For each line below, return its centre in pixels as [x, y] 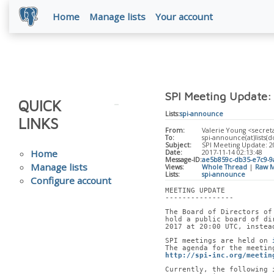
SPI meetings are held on [218, 241]
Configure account [71, 181]
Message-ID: [183, 159]
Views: [174, 167]
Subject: [178, 145]
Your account [184, 17]
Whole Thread [224, 167]
